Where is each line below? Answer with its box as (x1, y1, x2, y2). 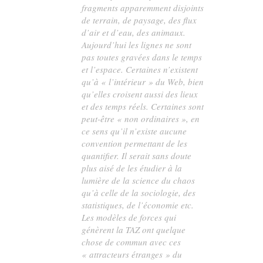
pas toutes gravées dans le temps (82, 50, 203, 63)
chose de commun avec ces (82, 235, 181, 248)
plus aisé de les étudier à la (82, 161, 183, 174)
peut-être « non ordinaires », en (82, 112, 200, 124)
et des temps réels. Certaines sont (82, 100, 204, 112)
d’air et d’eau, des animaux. (82, 26, 186, 38)
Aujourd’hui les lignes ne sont (82, 38, 192, 50)
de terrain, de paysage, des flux (82, 14, 197, 26)
